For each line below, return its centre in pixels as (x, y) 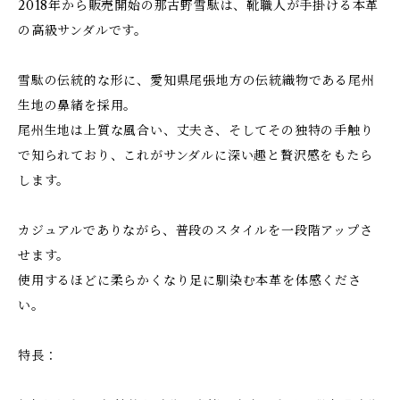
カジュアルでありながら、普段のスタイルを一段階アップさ (196, 230)
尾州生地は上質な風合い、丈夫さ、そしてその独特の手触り (196, 130)
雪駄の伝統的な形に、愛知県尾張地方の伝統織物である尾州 (196, 80)
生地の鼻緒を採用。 (78, 105)
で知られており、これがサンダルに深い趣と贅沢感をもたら (196, 155)
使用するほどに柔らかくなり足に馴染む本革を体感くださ (190, 280)
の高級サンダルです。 (83, 30)
